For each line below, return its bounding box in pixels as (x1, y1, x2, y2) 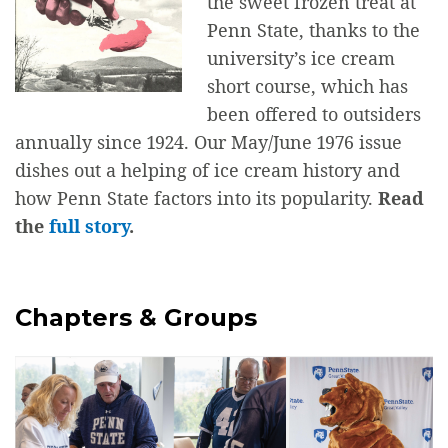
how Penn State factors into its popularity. (15, 185, 378, 210)
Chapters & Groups (15, 302, 257, 332)
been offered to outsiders (207, 101, 421, 126)
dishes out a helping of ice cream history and (15, 157, 400, 182)
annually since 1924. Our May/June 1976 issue (15, 129, 402, 154)
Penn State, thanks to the (207, 17, 420, 42)
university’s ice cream (207, 45, 395, 70)
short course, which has (207, 73, 408, 98)
